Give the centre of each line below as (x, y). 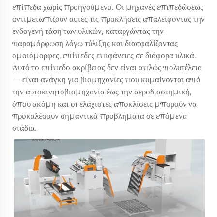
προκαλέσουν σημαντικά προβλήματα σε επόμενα (100, 116)
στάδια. (24, 128)
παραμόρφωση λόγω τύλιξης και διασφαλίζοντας (95, 43)
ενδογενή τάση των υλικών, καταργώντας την (88, 31)
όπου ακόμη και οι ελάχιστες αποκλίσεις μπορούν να (104, 104)
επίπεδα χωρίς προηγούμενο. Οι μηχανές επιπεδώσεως (108, 7)
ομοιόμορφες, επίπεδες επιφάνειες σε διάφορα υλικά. (104, 55)
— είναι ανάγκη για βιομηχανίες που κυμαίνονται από (106, 79)
